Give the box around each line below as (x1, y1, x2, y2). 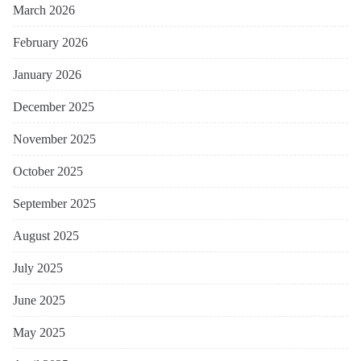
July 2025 (13, 261, 63, 276)
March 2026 (13, 3, 75, 18)
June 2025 (13, 293, 65, 308)
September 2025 (13, 197, 96, 211)
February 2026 (13, 35, 88, 50)
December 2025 (13, 100, 94, 114)
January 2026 (13, 68, 81, 82)
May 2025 (13, 326, 65, 340)
